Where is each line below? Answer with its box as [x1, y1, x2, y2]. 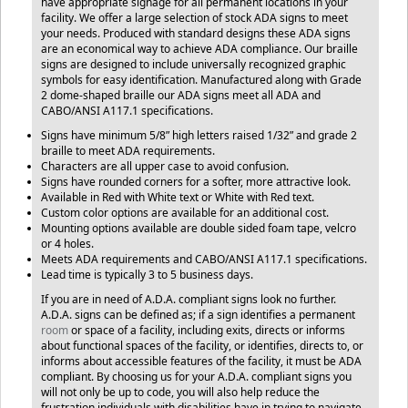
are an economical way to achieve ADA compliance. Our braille [41, 41, 358, 56]
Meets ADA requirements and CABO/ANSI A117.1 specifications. [41, 251, 367, 267]
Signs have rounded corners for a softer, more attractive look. [41, 174, 351, 189]
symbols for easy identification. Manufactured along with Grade [41, 72, 362, 87]
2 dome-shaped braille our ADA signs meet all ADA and [41, 87, 321, 103]
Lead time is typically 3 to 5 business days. [41, 267, 253, 282]
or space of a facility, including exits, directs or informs [68, 322, 345, 338]
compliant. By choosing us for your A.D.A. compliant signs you [41, 369, 352, 384]
